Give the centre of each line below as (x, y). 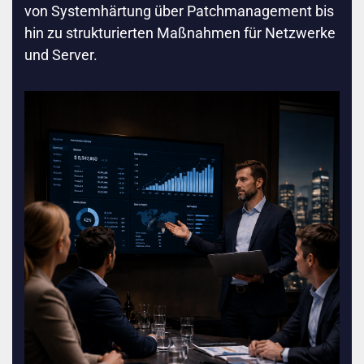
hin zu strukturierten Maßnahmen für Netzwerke (180, 33)
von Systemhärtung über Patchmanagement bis (179, 11)
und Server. (61, 55)
